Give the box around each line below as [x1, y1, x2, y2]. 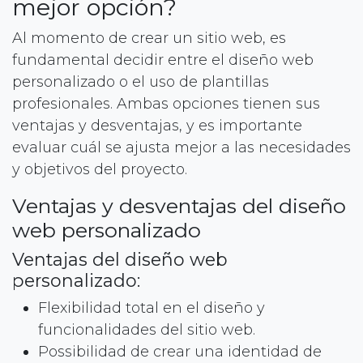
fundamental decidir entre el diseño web [12, 50, 314, 69]
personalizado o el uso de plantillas [12, 72, 269, 91]
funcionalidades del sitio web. [38, 320, 255, 339]
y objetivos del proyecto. [12, 160, 187, 178]
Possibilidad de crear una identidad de [38, 342, 322, 361]
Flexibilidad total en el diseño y [38, 298, 265, 317]
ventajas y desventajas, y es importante [12, 116, 302, 135]
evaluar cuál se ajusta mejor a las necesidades [12, 138, 351, 156]
